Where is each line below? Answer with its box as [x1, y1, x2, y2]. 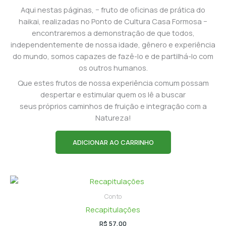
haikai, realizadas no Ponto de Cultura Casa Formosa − [19, 16, 207, 26]
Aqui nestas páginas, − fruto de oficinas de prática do [21, 4, 205, 15]
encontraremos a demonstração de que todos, [31, 27, 195, 38]
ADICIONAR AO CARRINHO [72, 137, 154, 147]
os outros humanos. [78, 62, 148, 73]
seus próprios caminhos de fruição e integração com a [19, 101, 207, 111]
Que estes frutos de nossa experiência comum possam [17, 78, 209, 88]
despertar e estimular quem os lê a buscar [40, 89, 186, 100]
